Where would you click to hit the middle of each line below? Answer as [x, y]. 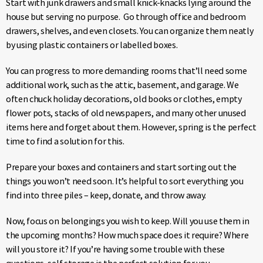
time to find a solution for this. [65, 141]
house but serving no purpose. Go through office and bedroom [126, 17]
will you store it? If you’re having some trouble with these [116, 249]
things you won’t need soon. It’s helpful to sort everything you [125, 181]
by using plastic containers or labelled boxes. [92, 45]
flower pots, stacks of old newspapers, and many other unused [126, 113]
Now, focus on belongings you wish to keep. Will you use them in [128, 221]
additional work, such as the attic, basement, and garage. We [122, 85]
